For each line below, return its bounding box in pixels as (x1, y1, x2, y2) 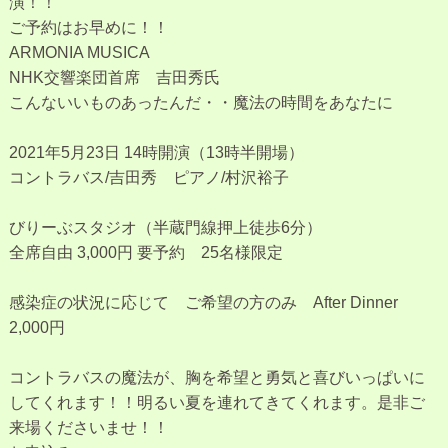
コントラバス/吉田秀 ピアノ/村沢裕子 (8, 169, 289, 187)
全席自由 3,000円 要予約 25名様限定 (8, 244, 283, 262)
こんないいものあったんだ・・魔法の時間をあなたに (8, 94, 393, 112)
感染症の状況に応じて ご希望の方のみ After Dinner (8, 294, 398, 312)
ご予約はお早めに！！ (8, 19, 169, 37)
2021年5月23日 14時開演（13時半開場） (8, 144, 304, 162)
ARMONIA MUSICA (8, 44, 150, 62)
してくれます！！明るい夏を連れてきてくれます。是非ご (8, 394, 425, 412)
